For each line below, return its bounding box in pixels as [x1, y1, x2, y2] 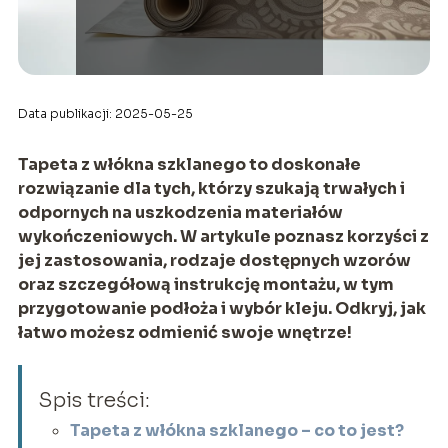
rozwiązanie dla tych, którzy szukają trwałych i [17, 177, 405, 199]
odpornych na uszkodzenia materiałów [17, 201, 343, 223]
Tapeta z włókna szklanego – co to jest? [69, 419, 404, 441]
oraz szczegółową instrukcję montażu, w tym [17, 273, 394, 295]
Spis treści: [37, 387, 150, 413]
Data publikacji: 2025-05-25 [17, 105, 193, 121]
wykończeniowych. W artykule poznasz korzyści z [17, 225, 429, 247]
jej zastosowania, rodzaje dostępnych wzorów [17, 249, 411, 271]
